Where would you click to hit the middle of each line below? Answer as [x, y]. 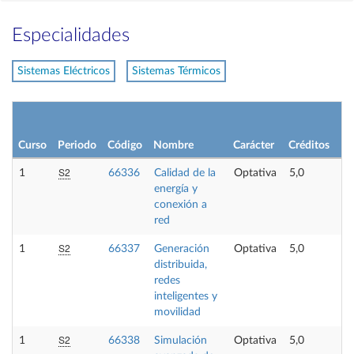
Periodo [77, 145]
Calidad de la [185, 173]
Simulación [181, 340]
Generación [182, 249]
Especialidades [71, 36]
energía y [176, 188]
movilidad [177, 312]
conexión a [181, 204]
